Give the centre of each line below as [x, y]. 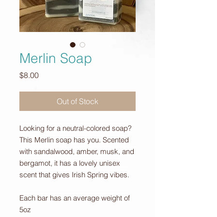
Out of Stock [77, 101]
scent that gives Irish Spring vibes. [74, 175]
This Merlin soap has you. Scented [74, 140]
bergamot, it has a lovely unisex [70, 163]
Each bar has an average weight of [75, 198]
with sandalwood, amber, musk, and [77, 151]
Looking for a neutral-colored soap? [76, 128]
